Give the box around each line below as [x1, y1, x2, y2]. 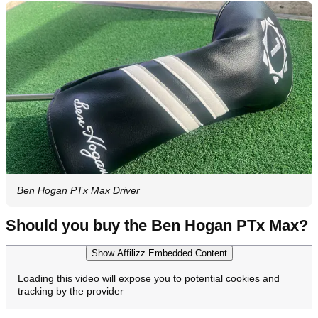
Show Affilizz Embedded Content [91, 248, 227, 259]
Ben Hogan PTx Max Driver [17, 185, 140, 197]
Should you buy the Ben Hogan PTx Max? [6, 216, 308, 235]
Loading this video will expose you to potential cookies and [18, 273, 280, 285]
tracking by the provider [18, 285, 124, 297]
